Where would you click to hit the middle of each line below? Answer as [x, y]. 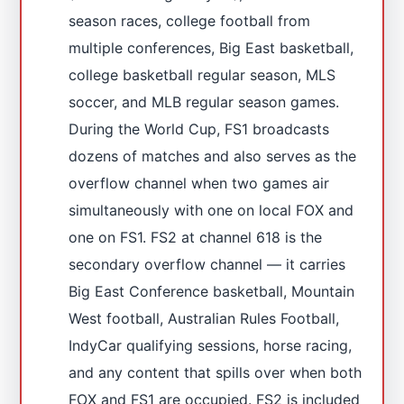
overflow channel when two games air [199, 183]
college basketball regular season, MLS [202, 74]
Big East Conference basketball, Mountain [212, 291]
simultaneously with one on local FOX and [211, 210]
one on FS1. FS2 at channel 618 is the [196, 237]
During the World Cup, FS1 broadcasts [199, 129]
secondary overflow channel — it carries [207, 264]
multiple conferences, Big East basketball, [211, 47]
